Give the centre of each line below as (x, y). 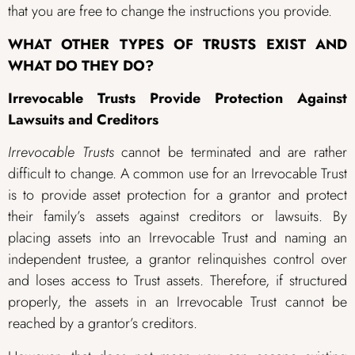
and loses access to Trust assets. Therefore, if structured (177, 281)
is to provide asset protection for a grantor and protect (177, 195)
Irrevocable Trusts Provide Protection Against (177, 99)
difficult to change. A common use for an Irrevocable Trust (177, 174)
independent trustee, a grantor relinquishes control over (177, 260)
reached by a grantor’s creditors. (103, 324)
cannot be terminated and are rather (231, 153)
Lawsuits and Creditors (83, 120)
